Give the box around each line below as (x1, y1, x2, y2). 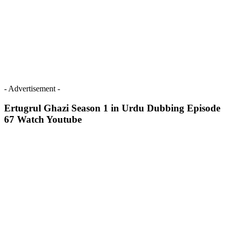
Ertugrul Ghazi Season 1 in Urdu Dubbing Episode (4, 103, 220, 114)
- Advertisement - (4, 84, 60, 93)
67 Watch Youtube (4, 114, 82, 125)
